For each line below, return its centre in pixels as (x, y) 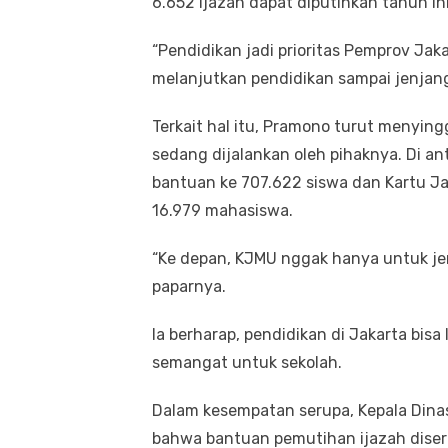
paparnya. (189, 286)
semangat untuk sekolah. (247, 362)
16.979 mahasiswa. (224, 210)
